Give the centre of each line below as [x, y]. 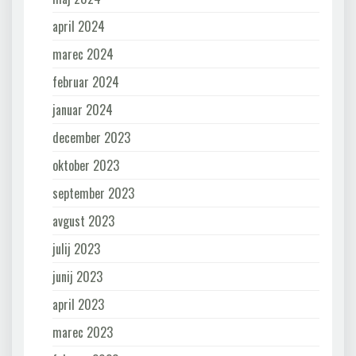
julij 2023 [76, 248]
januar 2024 [83, 109]
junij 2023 [77, 276]
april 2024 [79, 26]
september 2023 [93, 193]
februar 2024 [86, 81]
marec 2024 [83, 54]
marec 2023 [83, 332]
